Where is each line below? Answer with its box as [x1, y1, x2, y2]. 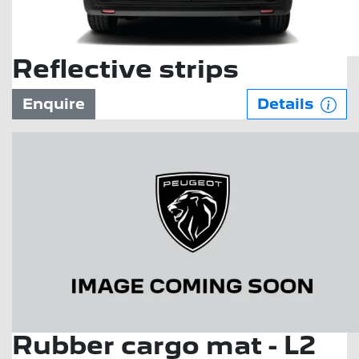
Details [257, 95, 317, 112]
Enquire [22, 95, 85, 112]
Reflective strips [12, 54, 239, 84]
